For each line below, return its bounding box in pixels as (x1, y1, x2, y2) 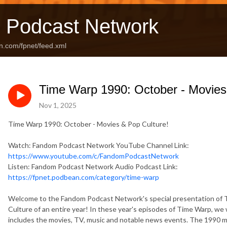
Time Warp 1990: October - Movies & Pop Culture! (8, 119, 169, 128)
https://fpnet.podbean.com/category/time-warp (8, 172, 159, 181)
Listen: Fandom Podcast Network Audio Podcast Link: (8, 162, 178, 171)
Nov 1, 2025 (39, 100, 77, 109)
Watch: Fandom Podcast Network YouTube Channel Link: (8, 140, 189, 149)
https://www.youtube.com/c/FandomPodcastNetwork (8, 151, 179, 160)
